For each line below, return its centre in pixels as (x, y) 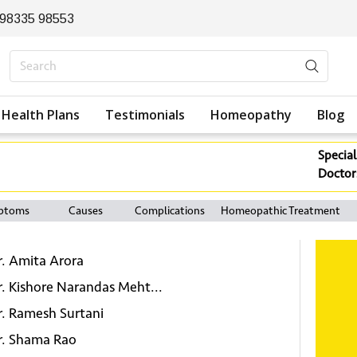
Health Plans (41, 115)
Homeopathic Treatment (280, 211)
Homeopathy (251, 115)
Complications (170, 211)
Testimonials (145, 115)
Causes (85, 211)
